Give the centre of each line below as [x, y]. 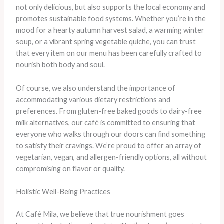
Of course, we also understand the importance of [95, 88]
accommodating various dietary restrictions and [93, 99]
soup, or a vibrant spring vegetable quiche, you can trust [106, 42]
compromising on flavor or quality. [70, 168]
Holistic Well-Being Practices [63, 192]
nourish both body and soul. [60, 65]
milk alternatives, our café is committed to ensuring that [105, 122]
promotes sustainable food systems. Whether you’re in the [111, 19]
